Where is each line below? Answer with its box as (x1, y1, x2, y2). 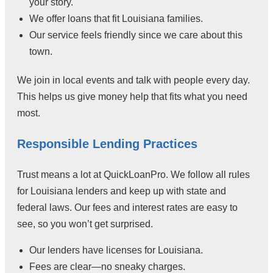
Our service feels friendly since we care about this (29, 30, 243, 41)
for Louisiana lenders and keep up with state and (17, 186, 226, 197)
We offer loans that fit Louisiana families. (29, 13, 203, 24)
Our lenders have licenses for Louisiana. (29, 245, 203, 256)
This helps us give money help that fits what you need (17, 91, 247, 102)
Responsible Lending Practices (17, 137, 197, 151)
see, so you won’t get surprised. (17, 219, 153, 230)
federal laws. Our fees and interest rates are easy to (17, 202, 238, 213)
